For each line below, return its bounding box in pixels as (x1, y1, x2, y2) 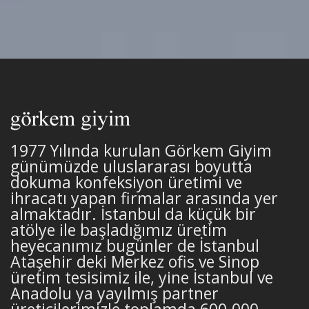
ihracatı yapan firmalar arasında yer (10, 187, 278, 210)
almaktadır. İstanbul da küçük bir (10, 203, 256, 226)
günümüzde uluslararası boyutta (10, 155, 252, 178)
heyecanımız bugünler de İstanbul (10, 235, 259, 257)
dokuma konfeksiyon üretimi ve (10, 171, 242, 194)
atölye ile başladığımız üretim (10, 219, 227, 241)
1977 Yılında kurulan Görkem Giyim (10, 139, 272, 162)
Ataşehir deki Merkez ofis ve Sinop (10, 250, 259, 273)
